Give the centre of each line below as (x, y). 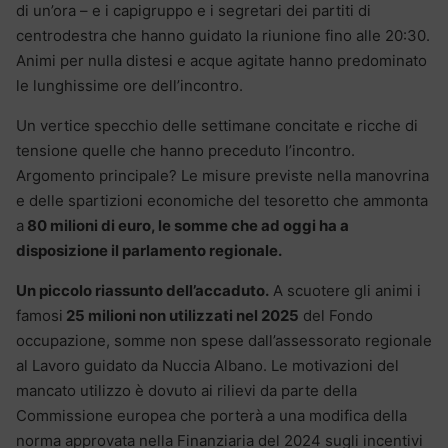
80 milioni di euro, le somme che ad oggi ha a (186, 225)
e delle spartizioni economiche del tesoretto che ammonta (222, 200)
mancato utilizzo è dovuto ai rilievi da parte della (186, 390)
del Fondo (336, 315)
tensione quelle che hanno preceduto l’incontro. (185, 150)
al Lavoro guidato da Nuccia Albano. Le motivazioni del (207, 365)
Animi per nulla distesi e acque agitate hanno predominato (221, 60)
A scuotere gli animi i (345, 290)
